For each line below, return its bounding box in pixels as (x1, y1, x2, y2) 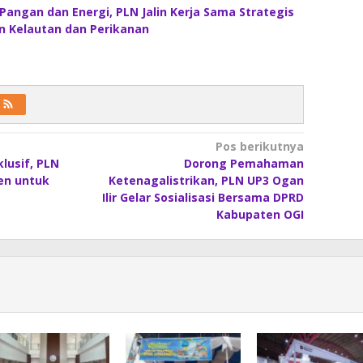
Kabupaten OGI (216, 207, 304, 223)
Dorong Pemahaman (183, 156, 304, 172)
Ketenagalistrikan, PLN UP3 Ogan (108, 173, 304, 189)
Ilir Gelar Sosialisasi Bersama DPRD (101, 190, 304, 206)
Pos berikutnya (215, 139, 304, 155)
